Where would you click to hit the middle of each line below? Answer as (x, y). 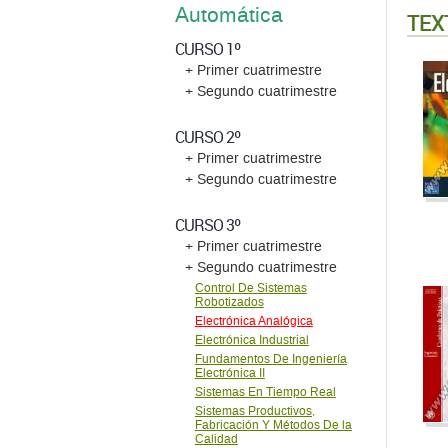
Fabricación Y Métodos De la (273, 425)
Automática (228, 15)
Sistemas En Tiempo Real (265, 392)
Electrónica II (229, 373)
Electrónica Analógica (253, 321)
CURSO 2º (207, 137)
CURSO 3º (207, 225)
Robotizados (229, 302)
